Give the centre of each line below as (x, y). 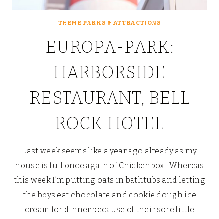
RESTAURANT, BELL (109, 98)
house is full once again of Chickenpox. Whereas (109, 166)
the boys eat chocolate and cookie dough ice (109, 195)
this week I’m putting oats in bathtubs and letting (109, 180)
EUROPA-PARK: (109, 47)
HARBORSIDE (109, 73)
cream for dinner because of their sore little (109, 210)
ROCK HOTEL (109, 123)
